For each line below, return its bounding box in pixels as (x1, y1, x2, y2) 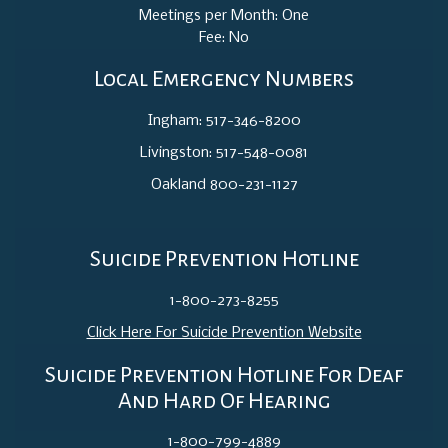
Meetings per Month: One (139, 7, 309, 24)
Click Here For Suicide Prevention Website (86, 324, 362, 341)
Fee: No (199, 29, 249, 46)
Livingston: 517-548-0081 (140, 145, 308, 162)
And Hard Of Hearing (117, 388, 331, 413)
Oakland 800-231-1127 (150, 177, 298, 194)
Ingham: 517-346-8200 (147, 113, 301, 130)
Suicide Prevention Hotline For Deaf (45, 362, 403, 387)
